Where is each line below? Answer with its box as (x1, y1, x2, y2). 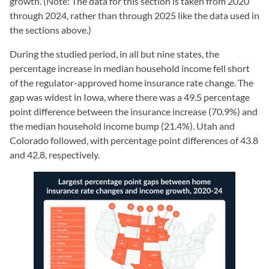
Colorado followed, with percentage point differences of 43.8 (10, 134, 258, 146)
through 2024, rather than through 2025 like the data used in (10, 9, 259, 21)
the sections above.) (10, 23, 91, 35)
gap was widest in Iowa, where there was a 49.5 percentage (10, 91, 250, 103)
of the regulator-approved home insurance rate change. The (10, 76, 253, 88)
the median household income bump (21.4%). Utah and (10, 119, 235, 131)
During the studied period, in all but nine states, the (10, 47, 219, 59)
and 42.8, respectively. (10, 148, 101, 160)
